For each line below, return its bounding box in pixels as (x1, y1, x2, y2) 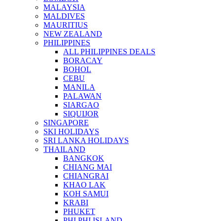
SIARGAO (63, 101, 99, 110)
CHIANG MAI (63, 163, 112, 172)
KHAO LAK (63, 181, 106, 189)
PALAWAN (63, 92, 102, 101)
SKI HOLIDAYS (43, 127, 99, 136)
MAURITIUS (43, 21, 88, 30)
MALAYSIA (43, 3, 85, 12)
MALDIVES (43, 12, 85, 21)
